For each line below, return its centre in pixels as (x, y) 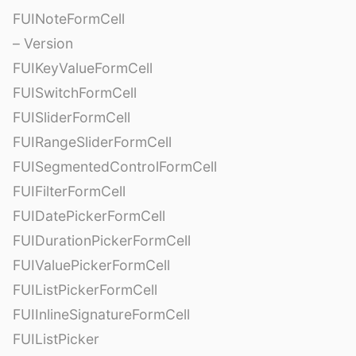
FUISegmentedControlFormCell (115, 166)
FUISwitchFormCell (75, 92)
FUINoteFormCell (69, 18)
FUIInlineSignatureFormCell (101, 314)
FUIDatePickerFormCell (89, 215)
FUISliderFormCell (72, 117)
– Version (43, 43)
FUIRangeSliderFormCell (92, 141)
